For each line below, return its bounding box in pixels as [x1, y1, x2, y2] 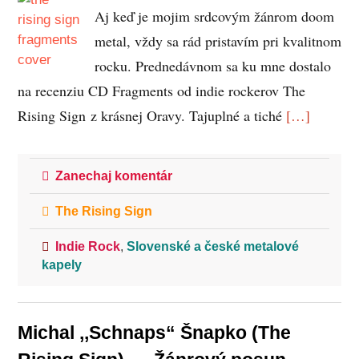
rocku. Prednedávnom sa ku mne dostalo [94, 56, 331, 75]
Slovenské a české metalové [126, 239, 299, 253]
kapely [41, 257, 82, 272]
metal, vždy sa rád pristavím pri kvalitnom [94, 31, 341, 50]
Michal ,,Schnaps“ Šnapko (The [17, 322, 291, 343]
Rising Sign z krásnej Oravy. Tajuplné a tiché [17, 106, 286, 125]
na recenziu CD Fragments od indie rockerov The [17, 81, 305, 100]
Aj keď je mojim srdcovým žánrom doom [94, 6, 334, 26]
